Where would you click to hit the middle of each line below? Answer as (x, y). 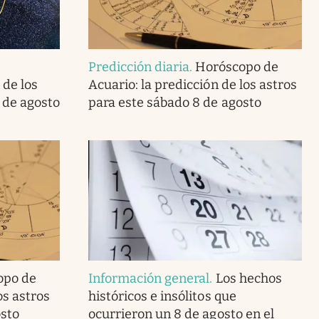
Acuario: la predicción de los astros (192, 84)
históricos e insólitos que (162, 296)
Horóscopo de (237, 67)
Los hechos (249, 278)
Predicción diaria (139, 67)
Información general (149, 278)
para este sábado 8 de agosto (174, 102)
